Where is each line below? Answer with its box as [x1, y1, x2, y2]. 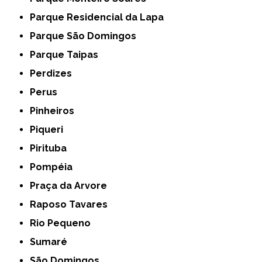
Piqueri [36, 124, 64, 136]
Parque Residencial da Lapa [36, 12, 164, 23]
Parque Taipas [36, 49, 99, 61]
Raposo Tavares [36, 199, 108, 211]
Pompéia [36, 161, 73, 173]
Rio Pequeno [36, 218, 91, 229]
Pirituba [36, 143, 67, 154]
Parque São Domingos [36, 30, 137, 42]
